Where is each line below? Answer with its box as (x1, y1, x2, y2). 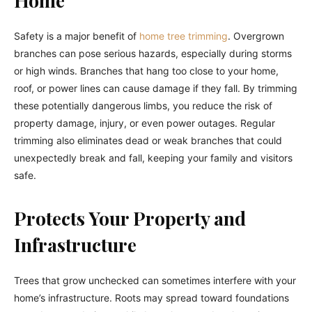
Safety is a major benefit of (14, 29, 139, 42)
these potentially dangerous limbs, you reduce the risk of (14, 99, 272, 111)
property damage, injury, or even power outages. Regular (14, 116, 275, 129)
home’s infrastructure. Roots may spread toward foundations (14, 291, 289, 304)
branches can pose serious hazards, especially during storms (14, 47, 292, 59)
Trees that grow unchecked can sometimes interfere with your (14, 274, 296, 286)
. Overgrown (228, 29, 284, 42)
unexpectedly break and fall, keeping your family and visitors (14, 151, 292, 164)
